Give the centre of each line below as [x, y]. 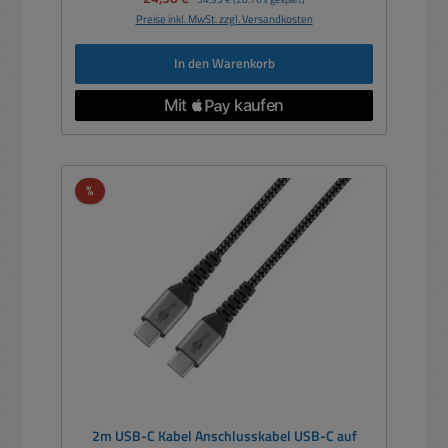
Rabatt [112, 189]
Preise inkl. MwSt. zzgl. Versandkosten [224, 18]
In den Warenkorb [224, 63]
